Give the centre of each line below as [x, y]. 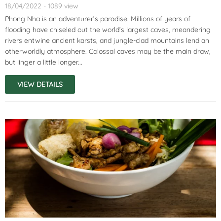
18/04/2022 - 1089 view [42, 6]
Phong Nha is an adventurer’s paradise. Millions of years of [98, 18]
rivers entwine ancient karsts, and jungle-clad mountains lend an [107, 40]
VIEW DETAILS [40, 84]
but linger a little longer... [44, 62]
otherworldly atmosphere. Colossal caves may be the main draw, [108, 51]
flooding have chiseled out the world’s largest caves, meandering [108, 29]
